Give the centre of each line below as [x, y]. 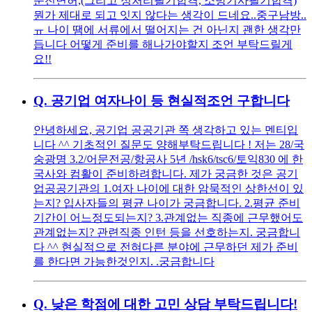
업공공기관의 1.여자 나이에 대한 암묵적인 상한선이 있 [169, 188]
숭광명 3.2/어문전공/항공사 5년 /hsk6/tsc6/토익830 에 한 [168, 159]
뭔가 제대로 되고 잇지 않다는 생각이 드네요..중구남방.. [170, 15]
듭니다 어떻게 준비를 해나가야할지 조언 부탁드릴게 [163, 44]
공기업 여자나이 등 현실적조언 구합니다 [170, 101]
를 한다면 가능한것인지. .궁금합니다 [124, 261]
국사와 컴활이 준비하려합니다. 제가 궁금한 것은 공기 [166, 173]
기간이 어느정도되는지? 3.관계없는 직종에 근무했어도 [168, 217]
